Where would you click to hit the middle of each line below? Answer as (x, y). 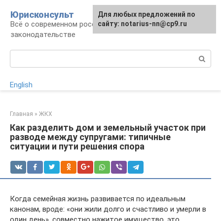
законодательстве (43, 35)
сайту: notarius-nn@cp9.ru (142, 24)
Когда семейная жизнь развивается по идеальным (98, 199)
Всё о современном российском (66, 24)
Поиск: (21, 55)
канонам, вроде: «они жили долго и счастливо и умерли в (108, 209)
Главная (21, 114)
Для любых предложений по (147, 14)
